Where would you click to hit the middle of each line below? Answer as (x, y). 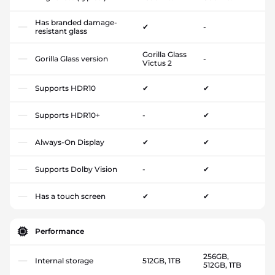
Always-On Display (70, 142)
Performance (60, 231)
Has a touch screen (70, 196)
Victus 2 (157, 63)
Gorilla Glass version (72, 58)
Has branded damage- (76, 22)
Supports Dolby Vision (76, 169)
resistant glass (61, 31)
